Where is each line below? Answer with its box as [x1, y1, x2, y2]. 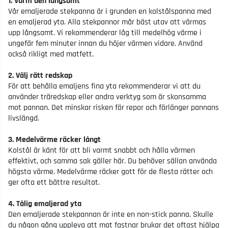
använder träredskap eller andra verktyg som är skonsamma [8, 91, 206, 102]
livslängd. [8, 112, 39, 124]
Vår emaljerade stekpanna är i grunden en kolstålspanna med [8, 6, 211, 17]
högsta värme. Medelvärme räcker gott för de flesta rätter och [8, 166, 213, 177]
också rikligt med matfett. [8, 48, 94, 60]
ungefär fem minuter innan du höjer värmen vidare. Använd [8, 38, 203, 49]
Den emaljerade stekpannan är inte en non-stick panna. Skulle [8, 209, 213, 220]
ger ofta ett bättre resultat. [8, 177, 100, 188]
